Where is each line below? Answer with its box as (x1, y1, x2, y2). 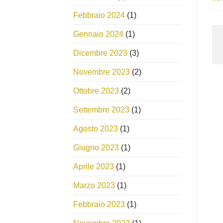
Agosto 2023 (73, 124, 118, 133)
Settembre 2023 (73, 105, 129, 114)
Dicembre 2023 (73, 48, 127, 57)
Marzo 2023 (73, 181, 115, 190)
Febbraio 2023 (73, 200, 125, 209)
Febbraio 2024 (73, 10, 125, 19)
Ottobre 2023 (73, 86, 119, 95)
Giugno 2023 (73, 143, 119, 152)
